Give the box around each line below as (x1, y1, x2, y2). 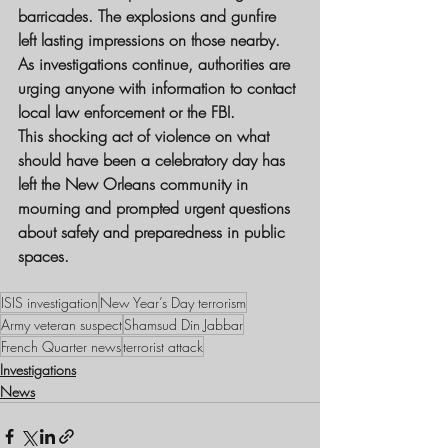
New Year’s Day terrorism (100, 293, 246, 313)
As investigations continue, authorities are (18, 53, 295, 76)
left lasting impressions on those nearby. (18, 29, 280, 52)
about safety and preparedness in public (18, 221, 290, 244)
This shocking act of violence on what (18, 125, 274, 148)
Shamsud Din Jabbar (124, 315, 243, 335)
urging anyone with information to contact (18, 77, 300, 100)
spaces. (18, 245, 69, 268)
